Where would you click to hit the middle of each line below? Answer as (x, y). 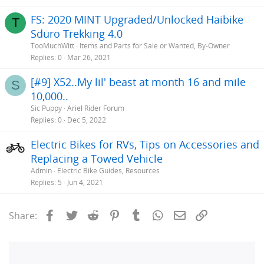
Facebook (78, 214)
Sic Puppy (46, 108)
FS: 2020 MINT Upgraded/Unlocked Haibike (137, 19)
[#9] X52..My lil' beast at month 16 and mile (138, 82)
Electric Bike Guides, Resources (108, 170)
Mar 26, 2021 (89, 57)
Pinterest (142, 214)
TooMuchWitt (52, 45)
